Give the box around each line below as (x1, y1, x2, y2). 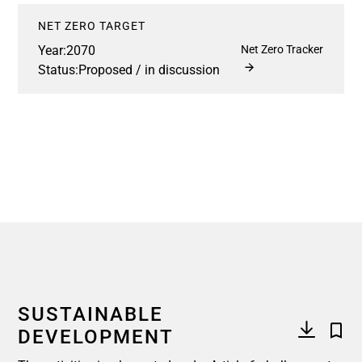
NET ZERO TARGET (38, 19, 145, 32)
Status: (38, 61, 78, 78)
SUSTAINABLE (18, 302, 163, 326)
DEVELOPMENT (18, 325, 174, 348)
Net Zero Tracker (241, 42, 324, 56)
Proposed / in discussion (78, 61, 220, 78)
